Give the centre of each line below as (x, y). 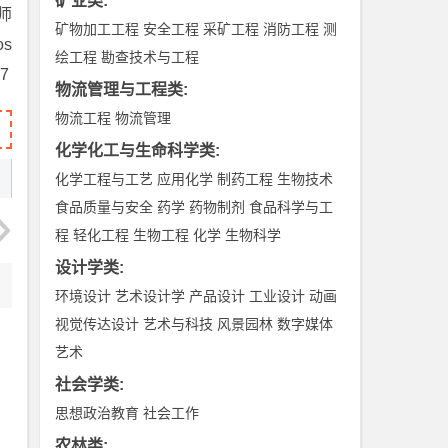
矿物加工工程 (97, 29)
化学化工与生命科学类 (135, 150)
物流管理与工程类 (119, 89)
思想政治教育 (97, 413)
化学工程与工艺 (104, 179)
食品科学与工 (291, 207)
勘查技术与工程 (150, 57)
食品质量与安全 (104, 207)
